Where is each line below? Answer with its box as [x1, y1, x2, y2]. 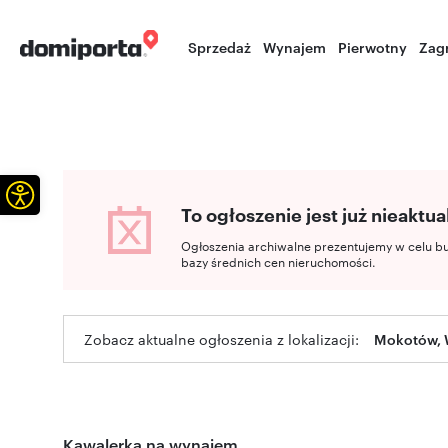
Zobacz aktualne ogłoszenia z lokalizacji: [84, 329, 359, 349]
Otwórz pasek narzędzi [18, 171, 148, 215]
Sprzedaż [188, 37, 252, 56]
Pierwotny [338, 37, 408, 56]
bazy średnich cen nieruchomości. [181, 252, 376, 270]
